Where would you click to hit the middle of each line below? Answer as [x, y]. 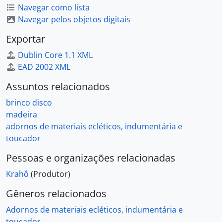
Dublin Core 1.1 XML [55, 55]
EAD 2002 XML [44, 67]
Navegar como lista [54, 8]
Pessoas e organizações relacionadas [91, 158]
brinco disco [29, 103]
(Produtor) [51, 174]
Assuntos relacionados [58, 87]
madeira [22, 115]
